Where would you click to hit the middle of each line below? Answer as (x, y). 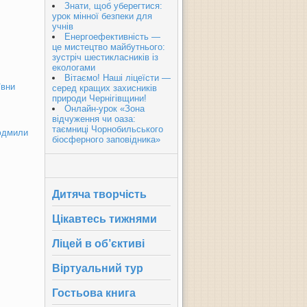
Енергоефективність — (112, 37)
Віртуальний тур (98, 268)
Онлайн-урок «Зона (105, 109)
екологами (74, 67)
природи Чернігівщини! (99, 98)
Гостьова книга (94, 293)
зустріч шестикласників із (105, 57)
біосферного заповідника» (106, 139)
